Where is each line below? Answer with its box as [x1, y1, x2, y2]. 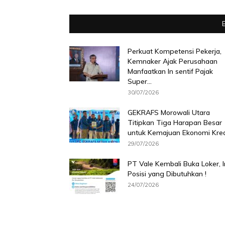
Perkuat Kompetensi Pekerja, [128, 46, 221, 56]
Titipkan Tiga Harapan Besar [128, 118, 222, 127]
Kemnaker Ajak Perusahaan [128, 56, 217, 66]
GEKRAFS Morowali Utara [128, 107, 210, 117]
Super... [128, 76, 152, 86]
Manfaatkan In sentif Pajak [128, 66, 213, 76]
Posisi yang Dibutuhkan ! [128, 169, 206, 178]
